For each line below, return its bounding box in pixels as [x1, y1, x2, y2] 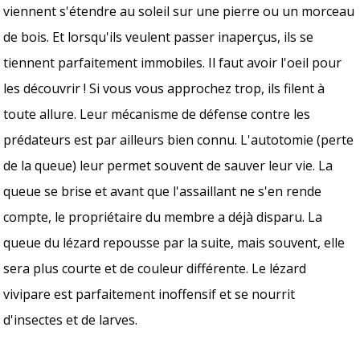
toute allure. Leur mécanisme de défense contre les [3, 104, 311, 123]
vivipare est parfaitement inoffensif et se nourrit [3, 284, 296, 303]
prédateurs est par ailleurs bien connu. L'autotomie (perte [3, 130, 354, 149]
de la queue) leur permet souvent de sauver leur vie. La [3, 156, 333, 174]
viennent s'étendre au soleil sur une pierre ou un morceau [3, 2, 355, 20]
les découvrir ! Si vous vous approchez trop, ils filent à [3, 79, 325, 97]
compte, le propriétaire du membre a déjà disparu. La [3, 207, 323, 226]
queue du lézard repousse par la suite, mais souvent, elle [3, 233, 346, 252]
